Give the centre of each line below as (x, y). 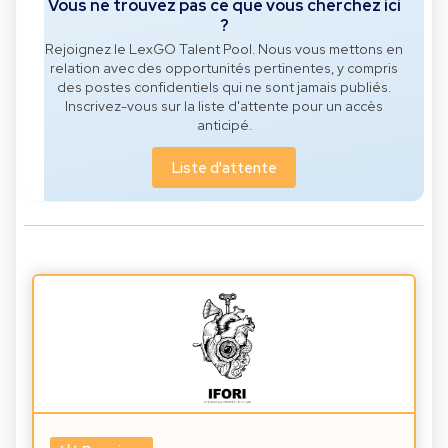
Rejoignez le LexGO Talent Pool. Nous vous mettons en (224, 48)
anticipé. (224, 124)
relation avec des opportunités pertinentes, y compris (224, 67)
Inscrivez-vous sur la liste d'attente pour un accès (224, 105)
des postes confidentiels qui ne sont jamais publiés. (224, 86)
